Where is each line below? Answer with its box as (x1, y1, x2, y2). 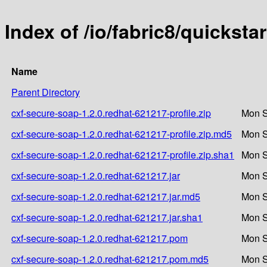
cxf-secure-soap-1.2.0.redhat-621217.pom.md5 (11, 252, 209, 266)
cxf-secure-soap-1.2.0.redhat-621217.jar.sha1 (11, 210, 203, 224)
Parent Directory (11, 85, 80, 99)
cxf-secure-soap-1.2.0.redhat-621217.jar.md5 (11, 189, 200, 203)
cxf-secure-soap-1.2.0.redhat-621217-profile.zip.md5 (11, 126, 232, 141)
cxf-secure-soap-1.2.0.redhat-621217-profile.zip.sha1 (11, 147, 234, 162)
